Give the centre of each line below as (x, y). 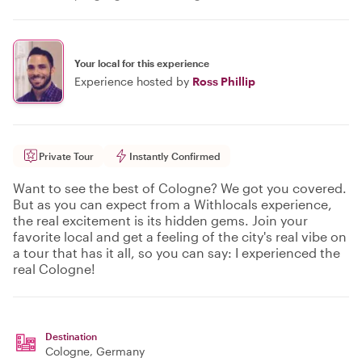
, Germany (117, 351)
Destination (71, 336)
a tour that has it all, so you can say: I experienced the (177, 253)
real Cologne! (54, 269)
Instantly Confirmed (175, 156)
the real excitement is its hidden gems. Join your (160, 220)
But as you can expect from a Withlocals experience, (173, 204)
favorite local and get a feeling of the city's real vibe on (180, 236)
